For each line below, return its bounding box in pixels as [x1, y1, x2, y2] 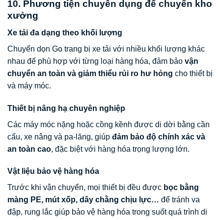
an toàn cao [7, 144, 51, 153]
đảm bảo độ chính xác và [112, 132, 205, 141]
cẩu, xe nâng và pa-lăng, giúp [7, 132, 112, 141]
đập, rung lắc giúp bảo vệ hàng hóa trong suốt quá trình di [7, 208, 207, 217]
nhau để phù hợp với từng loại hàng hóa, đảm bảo [7, 56, 185, 65]
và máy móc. [7, 81, 51, 90]
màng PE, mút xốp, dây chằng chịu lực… [7, 195, 159, 204]
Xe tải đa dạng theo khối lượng [7, 28, 122, 37]
